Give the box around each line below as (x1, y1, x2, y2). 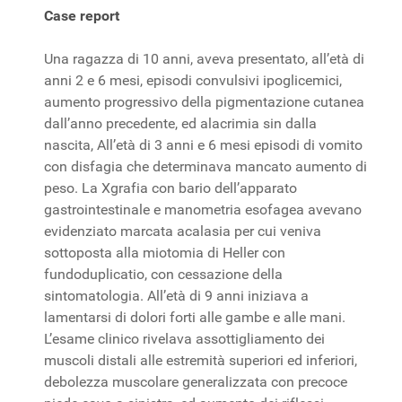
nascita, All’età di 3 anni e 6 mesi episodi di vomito (44, 135, 363, 153)
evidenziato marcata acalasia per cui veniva (44, 222, 321, 240)
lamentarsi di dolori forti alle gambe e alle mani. (44, 308, 345, 326)
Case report (44, 6, 119, 24)
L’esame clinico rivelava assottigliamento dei (44, 329, 325, 347)
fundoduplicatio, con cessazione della (44, 265, 283, 283)
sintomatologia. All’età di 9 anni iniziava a (44, 286, 309, 304)
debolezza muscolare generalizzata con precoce (44, 372, 347, 390)
